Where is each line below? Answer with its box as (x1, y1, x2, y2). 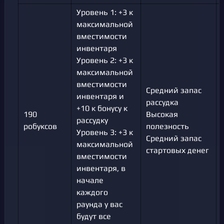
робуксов (23, 121, 57, 131)
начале (76, 175, 103, 185)
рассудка (146, 97, 178, 107)
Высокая (146, 109, 178, 119)
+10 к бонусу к (76, 103, 127, 113)
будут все (76, 211, 111, 221)
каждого (76, 187, 108, 197)
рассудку (76, 115, 108, 125)
